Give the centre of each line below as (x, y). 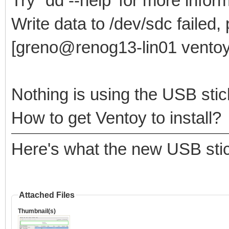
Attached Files (47, 195)
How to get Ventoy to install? (116, 118)
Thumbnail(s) (37, 211)
